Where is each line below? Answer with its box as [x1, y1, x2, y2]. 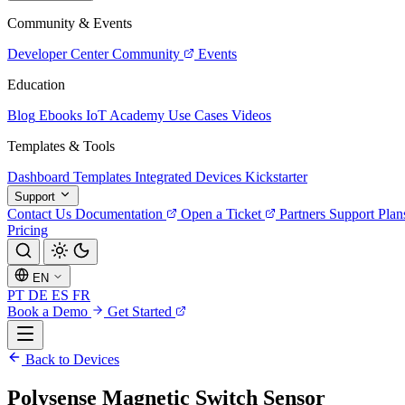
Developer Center [7, 46, 108, 61]
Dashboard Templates [7, 169, 131, 184]
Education [7, 77, 65, 92]
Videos [231, 108, 271, 123]
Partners [279, 206, 325, 221]
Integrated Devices [135, 169, 241, 184]
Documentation [75, 206, 163, 221]
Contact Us [7, 206, 71, 221]
